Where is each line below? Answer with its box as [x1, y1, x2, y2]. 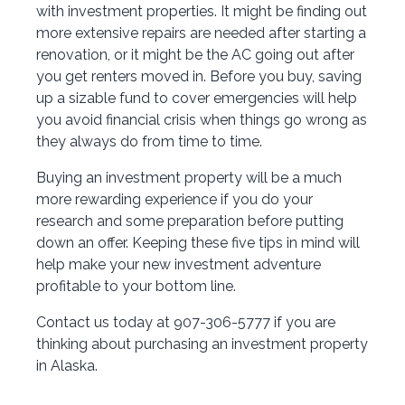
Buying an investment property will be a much [36, 169, 342, 187]
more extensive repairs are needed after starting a [36, 24, 366, 42]
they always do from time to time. [36, 133, 262, 151]
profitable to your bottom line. [36, 278, 236, 296]
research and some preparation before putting [36, 212, 344, 231]
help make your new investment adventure [36, 256, 321, 274]
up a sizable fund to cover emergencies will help [36, 89, 357, 108]
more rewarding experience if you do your [36, 191, 313, 209]
